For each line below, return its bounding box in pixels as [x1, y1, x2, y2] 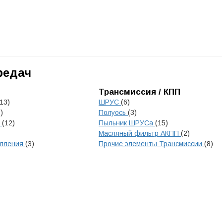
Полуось [99, 109, 128, 116]
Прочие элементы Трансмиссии [99, 140, 204, 148]
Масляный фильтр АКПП [99, 129, 181, 137]
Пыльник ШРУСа [99, 119, 155, 127]
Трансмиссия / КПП [99, 87, 180, 97]
